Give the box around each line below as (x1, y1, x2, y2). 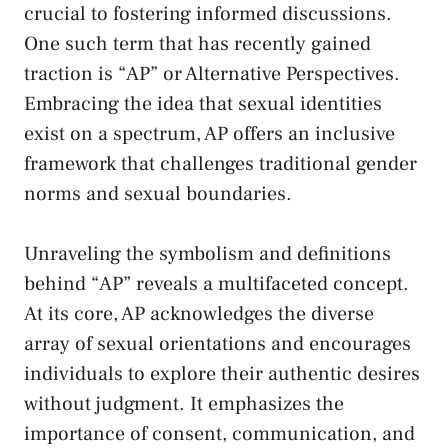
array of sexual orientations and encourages (24, 331, 411, 358)
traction (24, 61, 93, 88)
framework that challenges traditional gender (24, 151, 417, 178)
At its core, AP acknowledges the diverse (24, 301, 374, 328)
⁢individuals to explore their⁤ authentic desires (24, 361, 420, 388)
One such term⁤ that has (24, 31, 234, 58)
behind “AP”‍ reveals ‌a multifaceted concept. (24, 271, 409, 298)
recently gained (234, 31, 371, 58)
